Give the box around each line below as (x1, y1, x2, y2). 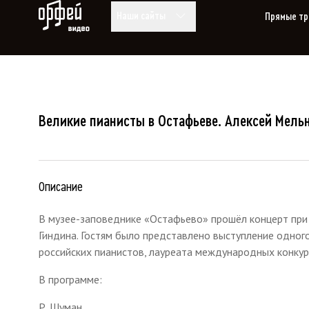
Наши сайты (117, 10, 166, 21)
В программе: (39, 272, 102, 286)
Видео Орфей (38, 2, 92, 13)
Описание (39, 180, 83, 194)
